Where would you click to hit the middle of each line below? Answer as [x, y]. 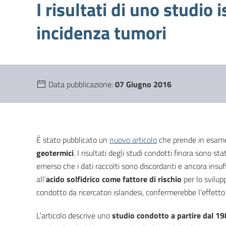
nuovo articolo [133, 140]
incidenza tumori [101, 33]
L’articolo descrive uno [74, 216]
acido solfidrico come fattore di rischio [114, 179]
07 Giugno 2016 [143, 84]
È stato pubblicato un [73, 140]
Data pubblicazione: [82, 84]
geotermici [55, 153]
